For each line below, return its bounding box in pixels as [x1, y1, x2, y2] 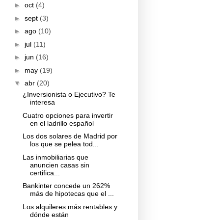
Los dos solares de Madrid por [22, 132, 117, 140]
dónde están [29, 210, 69, 219]
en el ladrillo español [29, 119, 94, 127]
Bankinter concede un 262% [22, 182, 110, 190]
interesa [29, 98, 55, 107]
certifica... [29, 168, 60, 177]
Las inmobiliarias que [22, 153, 88, 161]
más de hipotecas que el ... [29, 190, 114, 198]
